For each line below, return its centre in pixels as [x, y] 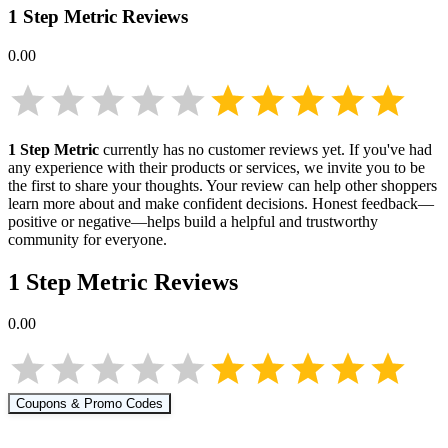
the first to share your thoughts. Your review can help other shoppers [222, 185]
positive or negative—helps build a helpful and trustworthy [193, 221]
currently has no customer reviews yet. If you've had [267, 149]
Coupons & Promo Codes [89, 404]
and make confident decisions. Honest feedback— [276, 203]
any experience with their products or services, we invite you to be [216, 167]
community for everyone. [87, 239]
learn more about [61, 203]
